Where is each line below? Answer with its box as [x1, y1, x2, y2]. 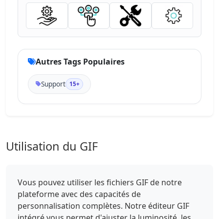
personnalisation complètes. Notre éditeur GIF [18, 200, 189, 211]
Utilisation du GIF [6, 138, 98, 154]
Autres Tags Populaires [36, 56, 125, 67]
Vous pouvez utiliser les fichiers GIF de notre [18, 176, 182, 188]
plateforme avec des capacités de [18, 188, 141, 199]
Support [41, 79, 66, 88]
